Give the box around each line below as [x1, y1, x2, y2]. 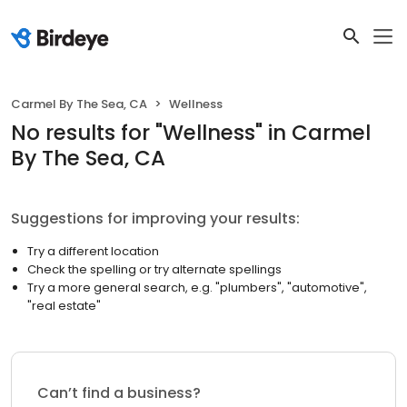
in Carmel [268, 118, 371, 147]
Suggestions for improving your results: [11, 208, 300, 229]
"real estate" [27, 297, 101, 314]
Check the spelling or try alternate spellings [27, 261, 282, 278]
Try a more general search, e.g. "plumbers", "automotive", [27, 279, 367, 296]
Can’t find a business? [37, 382, 201, 403]
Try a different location [27, 243, 159, 260]
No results [11, 118, 115, 147]
